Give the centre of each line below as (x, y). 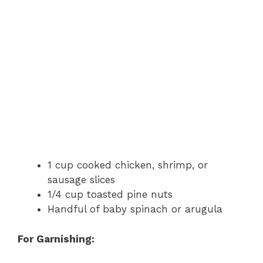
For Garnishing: (56, 239)
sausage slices (81, 180)
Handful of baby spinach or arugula (135, 209)
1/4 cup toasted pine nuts (110, 195)
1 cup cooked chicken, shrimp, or (128, 165)
